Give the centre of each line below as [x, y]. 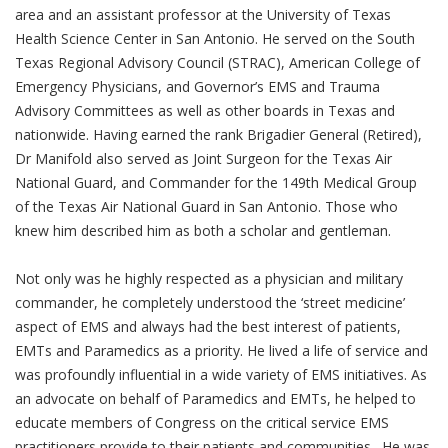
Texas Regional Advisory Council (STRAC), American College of [217, 62]
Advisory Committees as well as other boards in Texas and [205, 110]
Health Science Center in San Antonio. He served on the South [215, 38]
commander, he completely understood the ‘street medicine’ [210, 302]
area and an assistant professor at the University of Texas [203, 14]
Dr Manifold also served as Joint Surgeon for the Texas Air [203, 158]
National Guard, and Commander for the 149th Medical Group [216, 182]
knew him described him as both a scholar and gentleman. [203, 230]
